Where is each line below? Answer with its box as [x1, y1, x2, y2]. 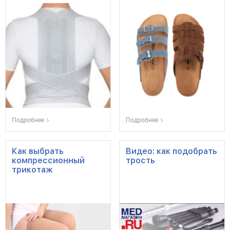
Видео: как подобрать [126, 146, 217, 156]
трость [126, 156, 155, 165]
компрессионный [12, 156, 85, 165]
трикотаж [12, 165, 53, 175]
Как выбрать [12, 146, 64, 156]
